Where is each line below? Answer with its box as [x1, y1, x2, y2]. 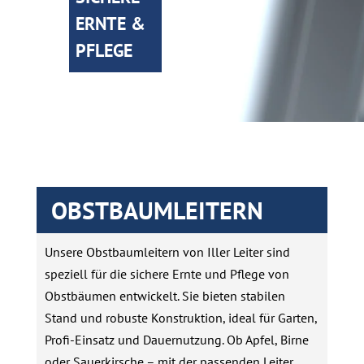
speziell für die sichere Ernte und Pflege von [44, 266, 289, 282]
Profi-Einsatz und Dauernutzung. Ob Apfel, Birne [44, 331, 309, 348]
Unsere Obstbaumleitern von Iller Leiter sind [44, 244, 290, 260]
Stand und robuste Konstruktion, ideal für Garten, [44, 310, 317, 326]
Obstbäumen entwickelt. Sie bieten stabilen [44, 288, 285, 304]
